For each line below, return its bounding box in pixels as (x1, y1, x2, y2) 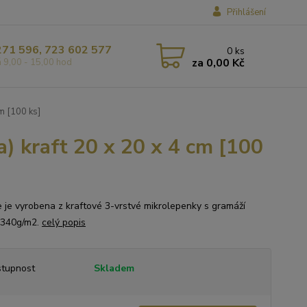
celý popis (41, 216, 86, 229)
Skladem (93, 262, 134, 275)
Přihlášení (226, 6, 266, 19)
